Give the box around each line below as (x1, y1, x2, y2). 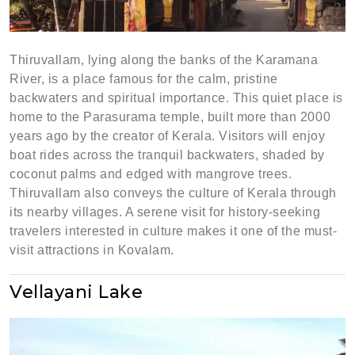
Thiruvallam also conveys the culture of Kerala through (10, 186, 337, 200)
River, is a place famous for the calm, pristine (10, 72, 278, 86)
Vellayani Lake (10, 281, 143, 303)
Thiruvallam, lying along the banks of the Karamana (10, 53, 319, 67)
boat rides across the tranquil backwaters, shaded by (10, 148, 325, 162)
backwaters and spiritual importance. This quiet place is (10, 91, 343, 105)
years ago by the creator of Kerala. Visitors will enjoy (10, 129, 326, 143)
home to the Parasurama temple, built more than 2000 (10, 110, 331, 124)
